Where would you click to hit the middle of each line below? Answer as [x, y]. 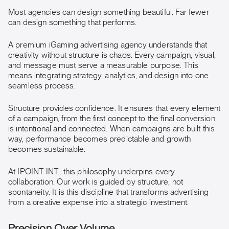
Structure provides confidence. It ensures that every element [114, 108]
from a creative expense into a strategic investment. [99, 202]
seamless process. [42, 86]
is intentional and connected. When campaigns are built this [112, 129]
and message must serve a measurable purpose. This [103, 65]
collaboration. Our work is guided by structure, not [96, 182]
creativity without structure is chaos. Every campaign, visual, [112, 55]
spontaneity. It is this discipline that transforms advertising [108, 192]
